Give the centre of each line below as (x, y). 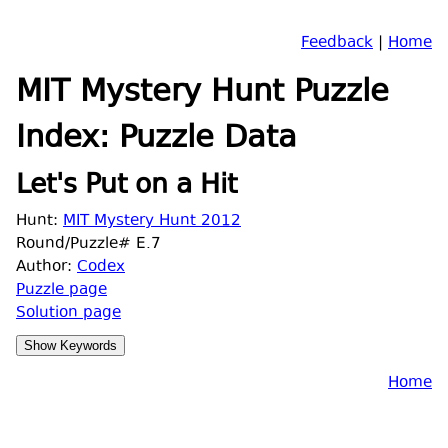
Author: (46, 267)
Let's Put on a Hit (126, 187)
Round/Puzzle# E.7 (88, 244)
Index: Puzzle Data (156, 140)
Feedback (337, 43)
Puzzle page (61, 290)
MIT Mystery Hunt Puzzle (202, 94)
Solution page (68, 313)
